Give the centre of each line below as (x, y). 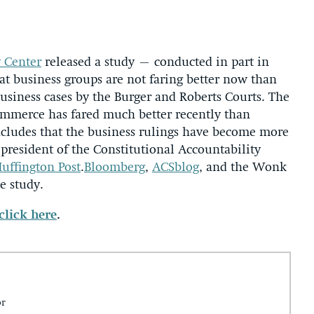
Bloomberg (115, 168)
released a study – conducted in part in (155, 62)
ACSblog (176, 168)
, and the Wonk (243, 168)
